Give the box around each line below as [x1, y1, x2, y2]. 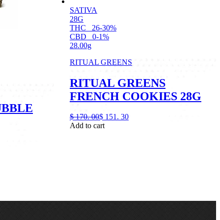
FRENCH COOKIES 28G [70, 89, 201, 103]
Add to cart [70, 121, 105, 130]
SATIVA [70, 5, 97, 14]
